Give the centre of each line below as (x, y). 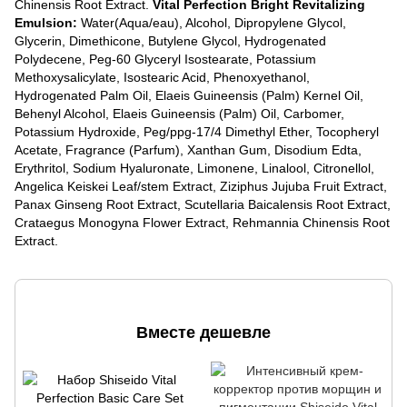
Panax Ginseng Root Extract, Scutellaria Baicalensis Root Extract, (203, 204)
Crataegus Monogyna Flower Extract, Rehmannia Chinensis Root (202, 222)
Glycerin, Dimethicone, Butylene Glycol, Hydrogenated (170, 40)
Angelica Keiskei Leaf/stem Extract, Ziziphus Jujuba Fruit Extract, (201, 186)
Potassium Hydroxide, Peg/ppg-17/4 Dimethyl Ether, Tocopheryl (197, 131)
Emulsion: (46, 22)
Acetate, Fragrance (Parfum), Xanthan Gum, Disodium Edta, (188, 149)
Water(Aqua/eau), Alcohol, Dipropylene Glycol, (212, 22)
